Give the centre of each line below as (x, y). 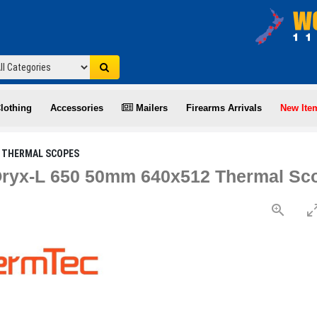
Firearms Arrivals (224, 108)
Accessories (77, 108)
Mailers (150, 108)
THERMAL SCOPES (41, 154)
